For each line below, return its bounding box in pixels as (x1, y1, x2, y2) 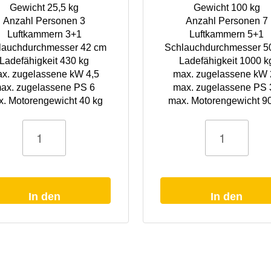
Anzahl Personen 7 (185, 15, 268, 26)
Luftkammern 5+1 (189, 28, 264, 39)
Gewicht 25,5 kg (10, 2, 79, 13)
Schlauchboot (145, 119, 186, 128)
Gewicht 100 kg (193, 2, 260, 13)
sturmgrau (145, 144, 175, 153)
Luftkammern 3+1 (7, 28, 82, 39)
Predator (145, 127, 171, 136)
